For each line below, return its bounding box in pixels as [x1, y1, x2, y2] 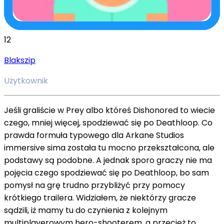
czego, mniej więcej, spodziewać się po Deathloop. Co [4, 116, 212, 128]
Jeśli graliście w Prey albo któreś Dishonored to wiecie [4, 104, 215, 116]
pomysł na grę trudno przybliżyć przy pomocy [4, 179, 185, 191]
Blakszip [4, 54, 35, 66]
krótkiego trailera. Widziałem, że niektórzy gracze [4, 191, 196, 203]
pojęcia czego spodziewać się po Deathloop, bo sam [4, 166, 209, 178]
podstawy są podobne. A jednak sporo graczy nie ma [4, 154, 212, 166]
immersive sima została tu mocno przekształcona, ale [4, 141, 214, 153]
